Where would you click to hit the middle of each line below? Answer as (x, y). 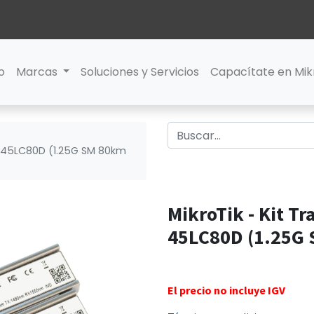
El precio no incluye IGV (226, 290)
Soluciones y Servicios (140, 72)
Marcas (36, 72)
